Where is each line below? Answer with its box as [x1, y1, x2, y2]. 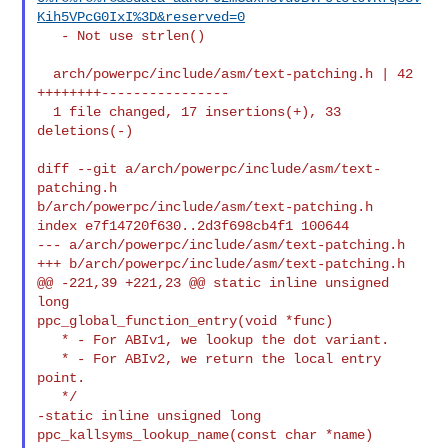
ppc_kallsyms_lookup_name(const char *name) [37, 426, 374, 443]
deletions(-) [37, 122, 134, 139]
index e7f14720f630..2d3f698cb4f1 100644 [37, 217, 350, 234]
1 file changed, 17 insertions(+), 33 [37, 103, 54, 120]
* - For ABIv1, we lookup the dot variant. [37, 331, 62, 348]
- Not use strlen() [37, 27, 62, 44]
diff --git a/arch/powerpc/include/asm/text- [37, 160, 382, 177]
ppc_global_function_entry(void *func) [37, 312, 334, 329]
